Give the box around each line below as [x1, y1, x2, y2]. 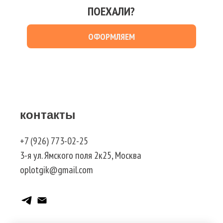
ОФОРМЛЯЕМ [88, 30, 135, 42]
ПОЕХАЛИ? [88, 3, 135, 19]
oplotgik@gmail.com [20, 163, 93, 177]
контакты [20, 108, 76, 122]
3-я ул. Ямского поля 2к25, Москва [20, 149, 141, 162]
